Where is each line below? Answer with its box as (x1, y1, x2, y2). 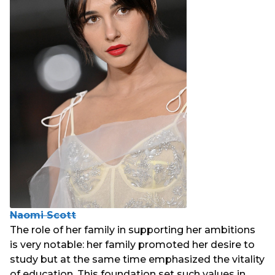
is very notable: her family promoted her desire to (10, 238, 255, 250)
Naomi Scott (10, 209, 76, 221)
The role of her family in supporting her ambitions (10, 223, 255, 236)
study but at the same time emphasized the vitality (10, 253, 265, 265)
